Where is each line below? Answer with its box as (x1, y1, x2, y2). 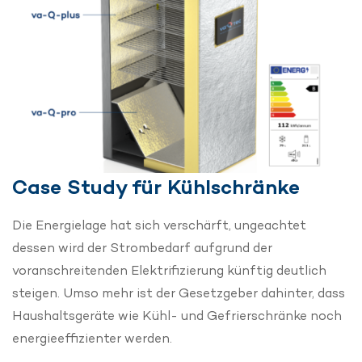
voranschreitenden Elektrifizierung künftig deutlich (12, 262, 326, 280)
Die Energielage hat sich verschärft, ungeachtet (12, 217, 306, 234)
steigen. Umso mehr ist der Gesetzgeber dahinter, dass (12, 284, 345, 302)
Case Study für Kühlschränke (12, 174, 300, 200)
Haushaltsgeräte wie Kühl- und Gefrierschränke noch (12, 307, 342, 325)
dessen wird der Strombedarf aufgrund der (12, 239, 272, 257)
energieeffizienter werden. (12, 330, 172, 347)
